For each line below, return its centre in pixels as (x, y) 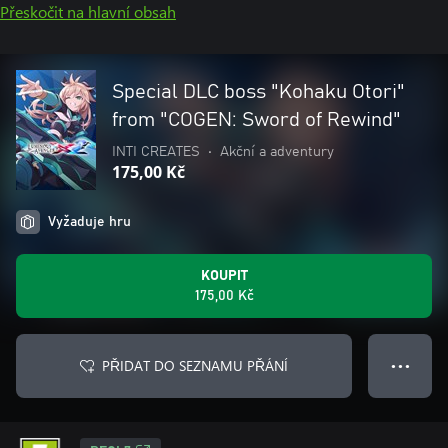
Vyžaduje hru (89, 222)
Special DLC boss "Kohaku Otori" (258, 92)
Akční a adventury (277, 152)
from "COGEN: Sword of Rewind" (256, 120)
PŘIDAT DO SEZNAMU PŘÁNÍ (195, 365)
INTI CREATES (156, 152)
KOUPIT (224, 276)
